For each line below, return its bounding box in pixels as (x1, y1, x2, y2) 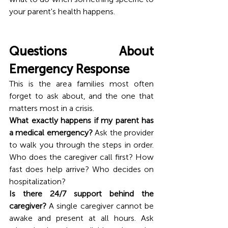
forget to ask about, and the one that (9, 91, 154, 101)
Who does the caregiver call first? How (9, 152, 154, 162)
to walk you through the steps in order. (9, 139, 154, 150)
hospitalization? (9, 176, 66, 186)
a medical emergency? (9, 127, 93, 137)
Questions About (9, 43, 154, 59)
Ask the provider (92, 127, 154, 137)
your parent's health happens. (9, 6, 115, 16)
